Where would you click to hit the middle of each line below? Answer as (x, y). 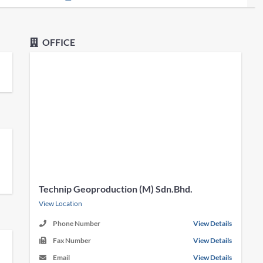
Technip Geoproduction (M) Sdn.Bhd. (116, 189)
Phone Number (77, 223)
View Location (61, 203)
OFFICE (58, 42)
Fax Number (72, 240)
